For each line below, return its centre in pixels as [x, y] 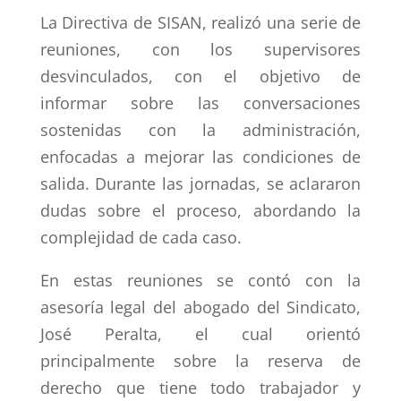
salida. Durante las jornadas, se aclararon [200, 183]
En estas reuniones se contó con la [200, 280]
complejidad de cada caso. [143, 237]
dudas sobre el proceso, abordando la [200, 210]
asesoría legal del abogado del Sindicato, [200, 307]
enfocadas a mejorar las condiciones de [200, 157]
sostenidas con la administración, [200, 130]
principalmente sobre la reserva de [200, 361]
